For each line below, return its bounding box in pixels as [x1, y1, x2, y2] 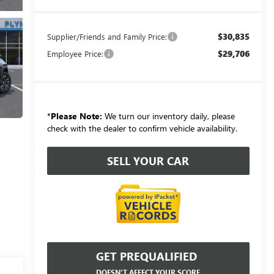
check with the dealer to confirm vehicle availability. [46, 122, 237, 134]
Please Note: [50, 109, 102, 122]
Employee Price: [46, 48, 103, 59]
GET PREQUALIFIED [96, 248, 198, 264]
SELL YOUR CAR [107, 153, 190, 168]
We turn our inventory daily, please [102, 109, 235, 122]
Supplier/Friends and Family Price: [46, 31, 167, 42]
